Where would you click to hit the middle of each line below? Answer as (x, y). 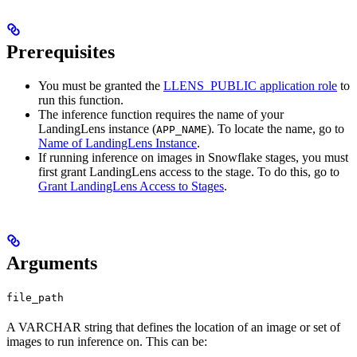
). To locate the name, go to (276, 128)
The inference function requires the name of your (161, 114)
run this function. (81, 100)
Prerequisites (61, 51)
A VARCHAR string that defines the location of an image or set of (173, 327)
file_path (35, 297)
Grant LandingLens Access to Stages (131, 186)
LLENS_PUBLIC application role (250, 85)
